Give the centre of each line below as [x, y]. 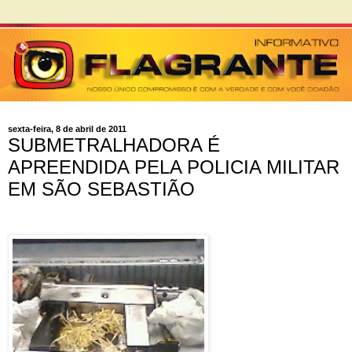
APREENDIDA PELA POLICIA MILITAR [174, 167]
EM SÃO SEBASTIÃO [101, 189]
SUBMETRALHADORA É [114, 145]
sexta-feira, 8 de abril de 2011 [67, 129]
